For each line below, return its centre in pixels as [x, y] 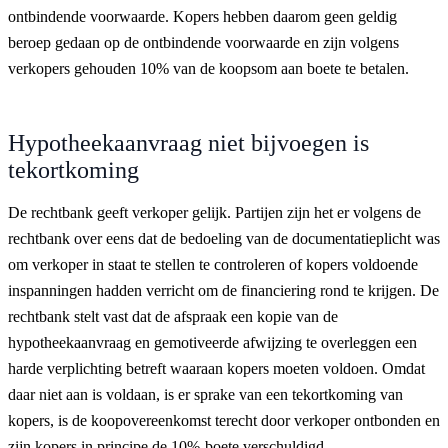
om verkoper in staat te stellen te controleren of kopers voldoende [213, 264]
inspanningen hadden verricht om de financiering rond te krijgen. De [223, 290]
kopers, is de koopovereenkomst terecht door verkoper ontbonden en [224, 420]
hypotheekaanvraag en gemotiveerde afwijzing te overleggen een [212, 342]
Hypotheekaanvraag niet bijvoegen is [188, 142]
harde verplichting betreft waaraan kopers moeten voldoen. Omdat [216, 368]
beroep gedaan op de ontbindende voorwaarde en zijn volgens [203, 42]
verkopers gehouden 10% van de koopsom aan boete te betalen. [208, 68]
